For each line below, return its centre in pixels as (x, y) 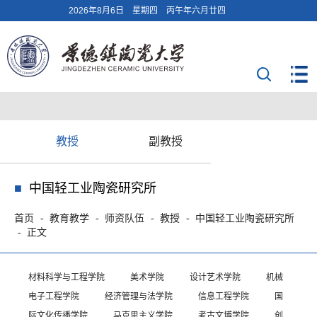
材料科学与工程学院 (67, 277)
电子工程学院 (54, 296)
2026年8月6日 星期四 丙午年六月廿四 (147, 11)
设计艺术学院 (215, 277)
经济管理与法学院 (139, 296)
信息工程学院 (224, 296)
